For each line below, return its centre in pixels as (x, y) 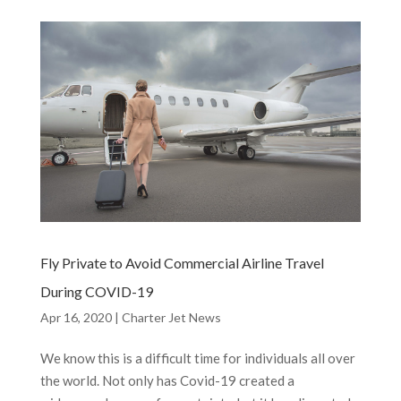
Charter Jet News (171, 318)
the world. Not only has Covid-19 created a (167, 381)
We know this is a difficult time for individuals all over (197, 358)
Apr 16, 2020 (76, 318)
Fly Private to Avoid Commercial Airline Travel (182, 263)
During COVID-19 (96, 292)
